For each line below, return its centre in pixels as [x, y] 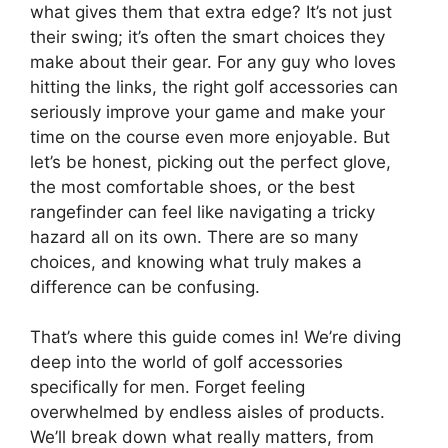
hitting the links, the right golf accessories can [214, 86]
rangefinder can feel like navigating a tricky [202, 211]
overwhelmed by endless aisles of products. [207, 412]
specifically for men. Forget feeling [167, 387]
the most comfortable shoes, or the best [192, 186]
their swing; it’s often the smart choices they [207, 36]
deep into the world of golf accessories [186, 362]
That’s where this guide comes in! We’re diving [215, 337]
